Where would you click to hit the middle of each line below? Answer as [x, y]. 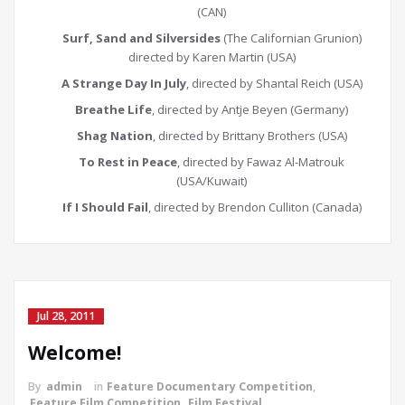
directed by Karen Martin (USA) [212, 57]
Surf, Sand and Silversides [141, 38]
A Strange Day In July [123, 84]
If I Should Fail [105, 207]
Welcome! [75, 353]
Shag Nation [114, 136]
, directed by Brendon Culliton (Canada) [254, 207]
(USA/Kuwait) [212, 181]
